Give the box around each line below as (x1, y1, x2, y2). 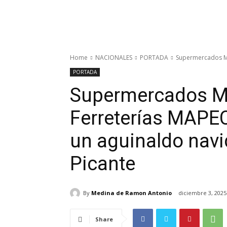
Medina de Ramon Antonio (91, 188, 172, 197)
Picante (70, 153, 135, 175)
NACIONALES (95, 53, 132, 62)
